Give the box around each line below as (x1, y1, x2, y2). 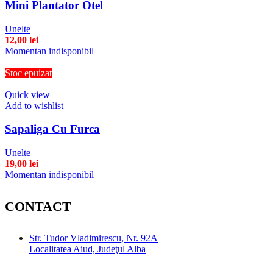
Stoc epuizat (5, 67, 52, 78)
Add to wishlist (5, 100, 63, 111)
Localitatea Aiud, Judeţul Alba (29, 243, 146, 254)
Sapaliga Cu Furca (5, 122, 100, 136)
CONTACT (5, 198, 71, 214)
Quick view (5, 89, 50, 100)
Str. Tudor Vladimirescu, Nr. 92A (29, 232, 158, 243)
